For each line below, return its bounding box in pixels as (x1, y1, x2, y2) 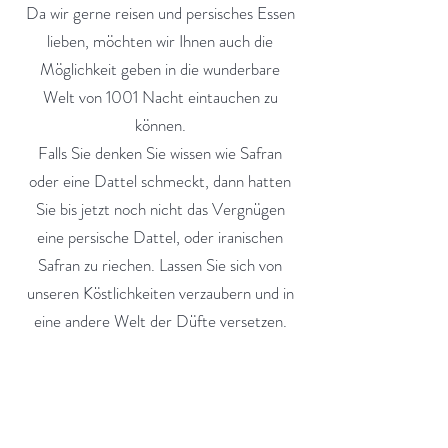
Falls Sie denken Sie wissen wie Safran (38, 141, 282, 165)
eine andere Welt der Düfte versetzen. (33, 309, 287, 333)
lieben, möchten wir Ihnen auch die (47, 29, 273, 53)
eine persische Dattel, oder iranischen (37, 225, 283, 249)
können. (134, 113, 186, 137)
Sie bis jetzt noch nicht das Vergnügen (35, 197, 285, 221)
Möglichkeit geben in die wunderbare (40, 57, 280, 81)
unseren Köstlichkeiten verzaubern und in (26, 281, 294, 305)
